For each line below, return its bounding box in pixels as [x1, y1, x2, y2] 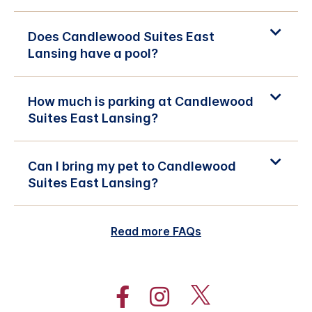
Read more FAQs [111, 224, 201, 238]
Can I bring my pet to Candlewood [28, 158, 236, 173]
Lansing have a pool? [28, 45, 158, 61]
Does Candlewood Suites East [28, 29, 214, 44]
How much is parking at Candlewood [28, 93, 253, 109]
